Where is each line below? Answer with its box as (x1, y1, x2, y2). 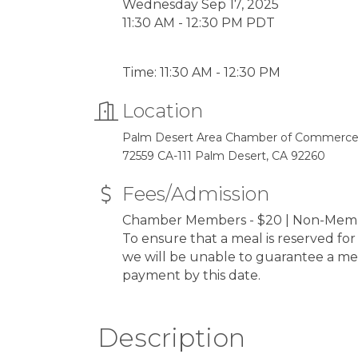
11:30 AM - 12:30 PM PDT (122, 15, 275, 30)
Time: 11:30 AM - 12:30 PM (122, 65, 280, 80)
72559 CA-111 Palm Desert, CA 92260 (122, 149, 325, 163)
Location (122, 99, 203, 122)
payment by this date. (122, 268, 261, 283)
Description (97, 322, 245, 353)
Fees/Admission (122, 182, 269, 205)
